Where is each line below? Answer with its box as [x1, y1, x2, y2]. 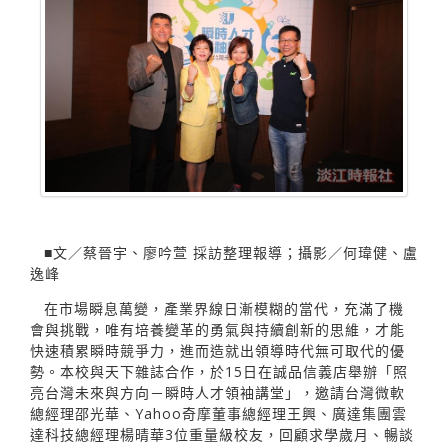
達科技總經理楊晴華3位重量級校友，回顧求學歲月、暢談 [30, 424, 414, 444]
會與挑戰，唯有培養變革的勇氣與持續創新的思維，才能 [30, 319, 405, 339]
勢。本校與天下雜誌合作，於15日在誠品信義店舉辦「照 [30, 361, 408, 381]
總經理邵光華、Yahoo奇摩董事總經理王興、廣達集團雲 [30, 403, 407, 423]
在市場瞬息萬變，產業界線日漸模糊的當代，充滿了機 [44, 298, 404, 318]
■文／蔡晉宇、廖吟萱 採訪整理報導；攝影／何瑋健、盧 [44, 242, 418, 262]
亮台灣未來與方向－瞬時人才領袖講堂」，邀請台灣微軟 [30, 382, 405, 402]
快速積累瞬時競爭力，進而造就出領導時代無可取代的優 [30, 340, 405, 360]
